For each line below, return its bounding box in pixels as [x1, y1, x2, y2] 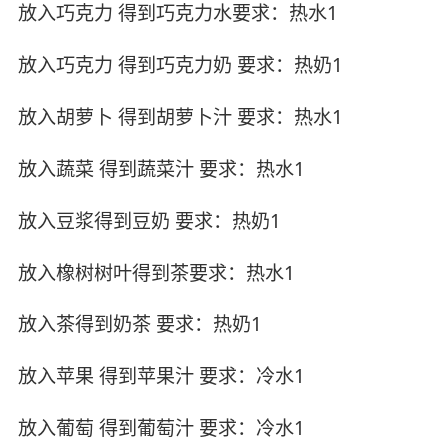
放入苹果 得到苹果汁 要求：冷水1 [17, 363, 305, 390]
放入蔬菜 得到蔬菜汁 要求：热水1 [17, 155, 305, 182]
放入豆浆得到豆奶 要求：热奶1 [17, 207, 281, 234]
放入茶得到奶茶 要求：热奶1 [17, 311, 262, 338]
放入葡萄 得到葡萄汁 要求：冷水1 [17, 415, 305, 442]
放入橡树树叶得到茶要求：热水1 [17, 259, 295, 286]
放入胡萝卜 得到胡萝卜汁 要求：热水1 [17, 103, 343, 130]
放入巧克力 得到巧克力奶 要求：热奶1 [17, 51, 343, 78]
